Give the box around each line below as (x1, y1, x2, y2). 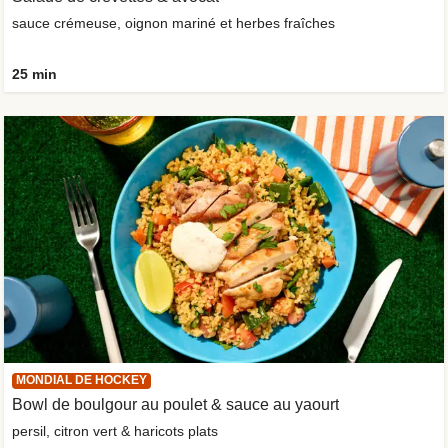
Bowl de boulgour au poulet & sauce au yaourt (12, 396, 339, 414)
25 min (12, 65, 57, 82)
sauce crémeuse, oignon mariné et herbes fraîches (12, 14, 335, 31)
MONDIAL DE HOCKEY (16, 373, 147, 388)
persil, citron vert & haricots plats (12, 423, 218, 440)
